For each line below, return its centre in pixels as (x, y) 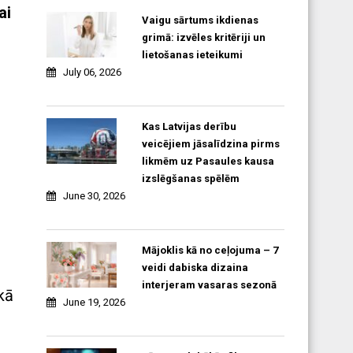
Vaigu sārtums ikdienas (200, 20)
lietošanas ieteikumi (192, 55)
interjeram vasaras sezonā (209, 285)
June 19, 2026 (95, 303)
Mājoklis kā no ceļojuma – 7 (210, 251)
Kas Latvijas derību (189, 127)
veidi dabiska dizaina (195, 268)
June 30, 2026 (95, 196)
